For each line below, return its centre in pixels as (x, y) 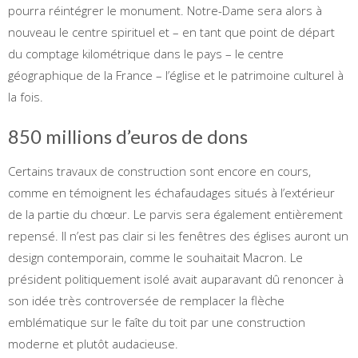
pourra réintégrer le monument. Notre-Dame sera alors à (165, 10)
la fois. (26, 96)
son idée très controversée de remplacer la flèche (146, 300)
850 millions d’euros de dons (128, 136)
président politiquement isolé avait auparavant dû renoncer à (176, 278)
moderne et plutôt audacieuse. (93, 343)
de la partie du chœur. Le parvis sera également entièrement (175, 214)
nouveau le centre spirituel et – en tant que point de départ (171, 32)
